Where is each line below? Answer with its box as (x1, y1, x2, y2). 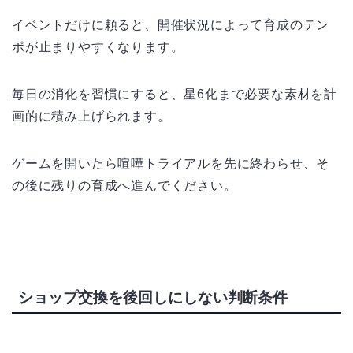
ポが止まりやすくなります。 (12, 39, 184, 54)
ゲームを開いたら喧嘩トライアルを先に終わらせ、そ (12, 156, 330, 170)
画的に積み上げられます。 (12, 109, 171, 123)
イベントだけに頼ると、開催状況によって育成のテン (12, 17, 330, 32)
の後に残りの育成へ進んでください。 (12, 178, 237, 192)
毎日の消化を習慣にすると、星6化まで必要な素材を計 (12, 87, 337, 101)
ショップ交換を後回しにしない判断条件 (18, 289, 288, 307)
